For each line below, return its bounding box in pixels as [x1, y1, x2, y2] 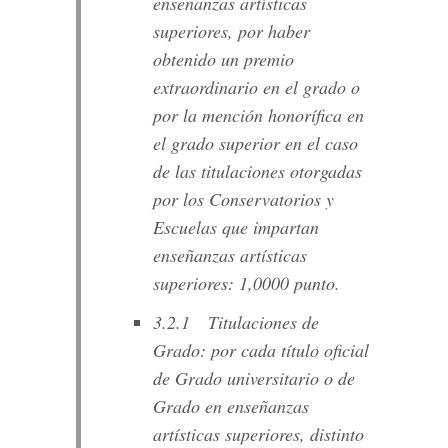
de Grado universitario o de [152, 366, 355, 391]
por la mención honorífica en [152, 103, 364, 128]
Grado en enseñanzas [152, 394, 309, 419]
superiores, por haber [152, 19, 310, 44]
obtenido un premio [152, 47, 294, 72]
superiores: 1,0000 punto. [152, 271, 340, 296]
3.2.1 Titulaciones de [152, 310, 319, 335]
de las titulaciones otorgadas [152, 159, 362, 184]
